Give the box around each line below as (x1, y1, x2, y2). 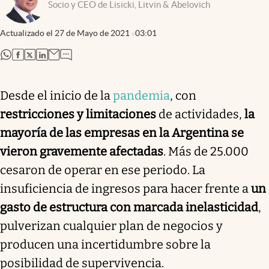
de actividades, (159, 106, 244, 121)
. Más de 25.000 (163, 144, 249, 159)
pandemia (113, 88, 170, 103)
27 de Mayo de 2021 (55, 28, 130, 38)
